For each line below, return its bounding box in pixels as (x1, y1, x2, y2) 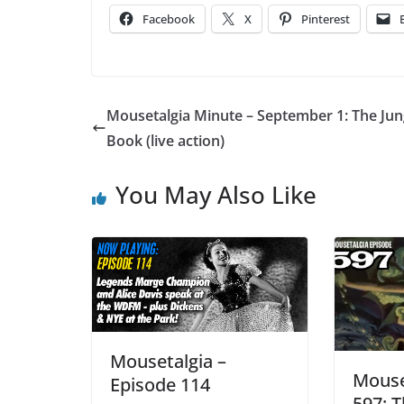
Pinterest (301, 11, 350, 28)
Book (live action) (106, 131, 225, 151)
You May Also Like (115, 179, 317, 212)
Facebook (142, 11, 195, 28)
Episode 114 (110, 372, 210, 398)
